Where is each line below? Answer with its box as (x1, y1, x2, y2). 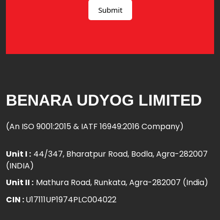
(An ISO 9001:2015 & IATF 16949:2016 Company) (6, 121, 184, 133)
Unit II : (6, 177, 33, 189)
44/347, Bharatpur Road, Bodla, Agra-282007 (33, 148, 208, 160)
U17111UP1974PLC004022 (26, 194, 116, 206)
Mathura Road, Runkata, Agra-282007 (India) (36, 177, 208, 189)
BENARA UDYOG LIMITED (6, 91, 202, 110)
